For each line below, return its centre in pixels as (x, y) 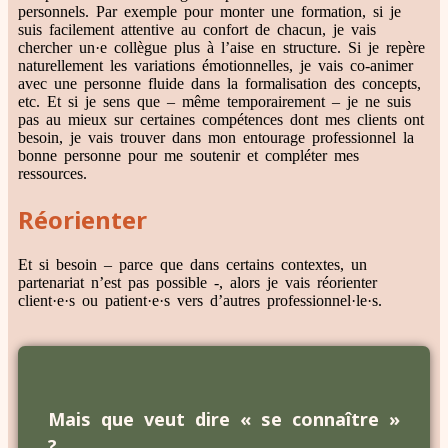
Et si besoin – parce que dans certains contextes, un (192, 265)
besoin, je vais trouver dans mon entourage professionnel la (216, 138)
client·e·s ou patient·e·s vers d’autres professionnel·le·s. (200, 301)
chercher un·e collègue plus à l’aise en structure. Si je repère (221, 48)
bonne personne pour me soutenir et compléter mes (188, 156)
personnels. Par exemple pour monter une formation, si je (209, 12)
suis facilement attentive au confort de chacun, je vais (197, 30)
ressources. (52, 174)
